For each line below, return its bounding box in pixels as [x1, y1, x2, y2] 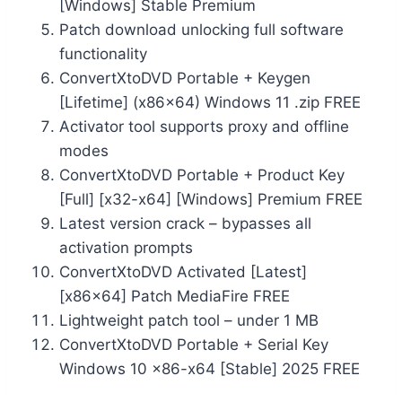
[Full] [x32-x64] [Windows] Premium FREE [59, 189, 363, 208]
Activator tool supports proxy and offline [59, 117, 349, 135]
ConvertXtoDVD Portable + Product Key [59, 165, 345, 184]
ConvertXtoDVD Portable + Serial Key [59, 335, 328, 354]
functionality [59, 44, 147, 63]
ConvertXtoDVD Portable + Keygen [59, 68, 310, 87]
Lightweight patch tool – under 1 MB [59, 310, 319, 329]
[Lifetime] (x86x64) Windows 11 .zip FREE [59, 92, 361, 111]
